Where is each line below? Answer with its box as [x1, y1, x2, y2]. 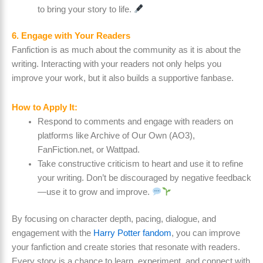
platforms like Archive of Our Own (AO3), [37, 131, 195, 140]
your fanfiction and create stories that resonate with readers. [12, 242, 240, 252]
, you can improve [171, 228, 240, 238]
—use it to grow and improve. [37, 187, 152, 197]
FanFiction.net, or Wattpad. [37, 145, 140, 154]
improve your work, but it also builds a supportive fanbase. [12, 73, 234, 83]
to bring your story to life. [37, 4, 134, 14]
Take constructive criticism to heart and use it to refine [37, 159, 243, 168]
